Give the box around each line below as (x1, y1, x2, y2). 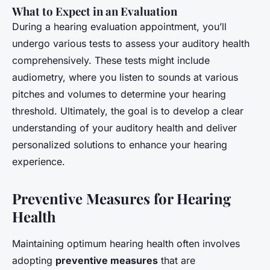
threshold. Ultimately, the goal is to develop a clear (12, 104, 243, 117)
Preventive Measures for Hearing (12, 188, 231, 208)
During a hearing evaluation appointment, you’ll (12, 20, 227, 33)
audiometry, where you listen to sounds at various (12, 71, 238, 83)
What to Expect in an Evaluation (12, 3, 177, 19)
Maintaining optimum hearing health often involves (12, 237, 240, 250)
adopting (12, 254, 55, 266)
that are (158, 254, 195, 266)
